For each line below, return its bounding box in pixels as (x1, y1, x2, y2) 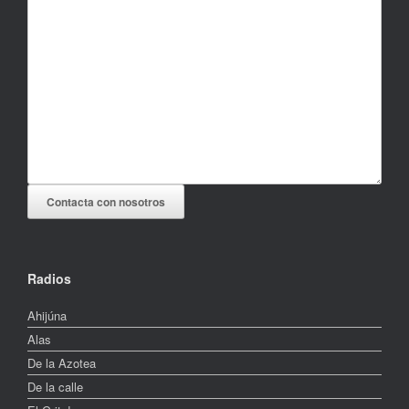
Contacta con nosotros (47, 193, 165, 210)
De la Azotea (27, 353, 96, 372)
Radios (27, 268, 71, 288)
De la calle (27, 377, 83, 395)
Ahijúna (27, 306, 67, 324)
